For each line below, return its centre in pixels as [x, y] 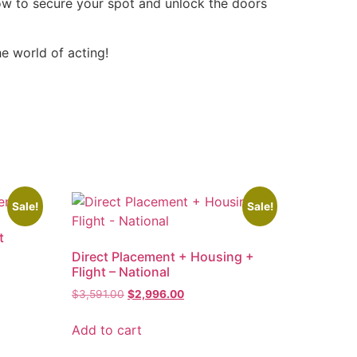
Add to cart [107, 330]
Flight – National [121, 271]
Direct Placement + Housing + [163, 256]
